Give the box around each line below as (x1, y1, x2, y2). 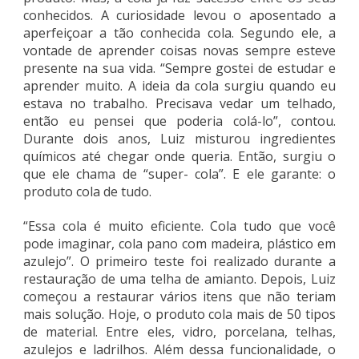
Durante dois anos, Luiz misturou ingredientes (23, 130, 336, 147)
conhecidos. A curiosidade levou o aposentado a (23, 6, 336, 24)
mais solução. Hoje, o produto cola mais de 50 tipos (23, 305, 336, 324)
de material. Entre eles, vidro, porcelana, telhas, (23, 323, 336, 341)
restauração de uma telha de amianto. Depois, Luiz (23, 270, 336, 288)
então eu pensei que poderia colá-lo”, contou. (23, 112, 336, 130)
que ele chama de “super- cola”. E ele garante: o (23, 165, 336, 183)
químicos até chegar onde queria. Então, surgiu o (23, 147, 336, 165)
